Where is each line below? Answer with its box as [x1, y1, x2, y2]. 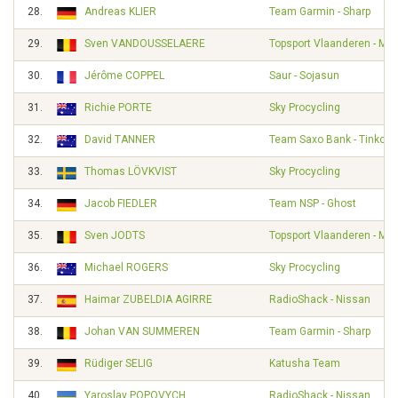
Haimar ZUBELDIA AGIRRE [84, 293, 212, 306]
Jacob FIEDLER [84, 197, 157, 210]
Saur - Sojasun [269, 69, 339, 82]
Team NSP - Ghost [269, 197, 356, 210]
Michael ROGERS [84, 261, 168, 274]
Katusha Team [269, 357, 340, 370]
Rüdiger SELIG [84, 357, 153, 370]
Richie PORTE [84, 101, 152, 114]
